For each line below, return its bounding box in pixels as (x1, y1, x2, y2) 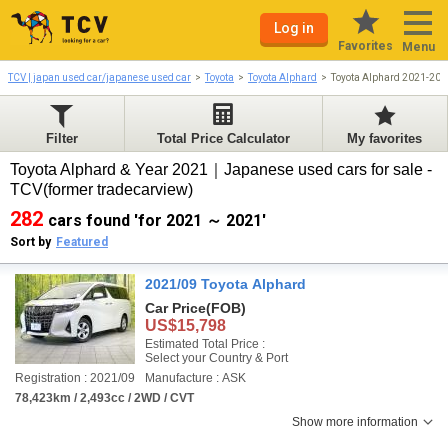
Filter (46, 131, 79, 146)
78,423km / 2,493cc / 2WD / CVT (15, 391, 194, 405)
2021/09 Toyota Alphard (145, 276, 306, 292)
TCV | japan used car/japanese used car (8, 72, 191, 83)
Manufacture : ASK (145, 371, 246, 385)
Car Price (145, 300, 206, 316)
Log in (274, 20, 314, 36)
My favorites (347, 131, 423, 146)
